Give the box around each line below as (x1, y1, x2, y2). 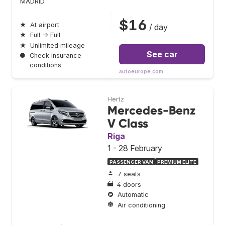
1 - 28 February (107, 143, 162, 153)
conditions (30, 61, 61, 69)
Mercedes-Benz (107, 102, 195, 118)
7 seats (118, 170, 141, 178)
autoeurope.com (119, 68, 163, 75)
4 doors (117, 180, 141, 188)
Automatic (118, 191, 149, 199)
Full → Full (30, 31, 60, 39)
